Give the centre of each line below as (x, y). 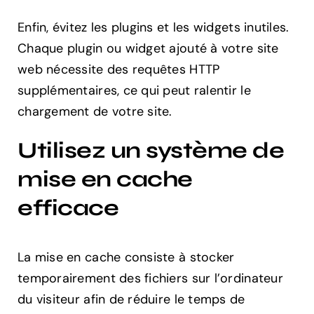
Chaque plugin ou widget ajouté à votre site (148, 49)
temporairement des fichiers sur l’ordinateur (150, 279)
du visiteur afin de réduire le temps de (131, 300)
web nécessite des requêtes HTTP (119, 70)
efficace (68, 208)
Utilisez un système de (151, 151)
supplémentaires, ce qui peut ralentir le (134, 91)
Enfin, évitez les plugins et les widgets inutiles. (153, 28)
